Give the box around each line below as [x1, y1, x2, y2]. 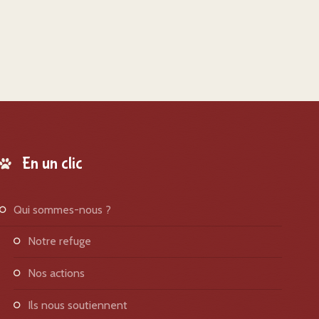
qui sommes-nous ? [22, 203, 112, 216]
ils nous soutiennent [31, 298, 128, 312]
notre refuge [36, 234, 92, 248]
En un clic [22, 154, 83, 173]
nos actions [36, 266, 85, 280]
